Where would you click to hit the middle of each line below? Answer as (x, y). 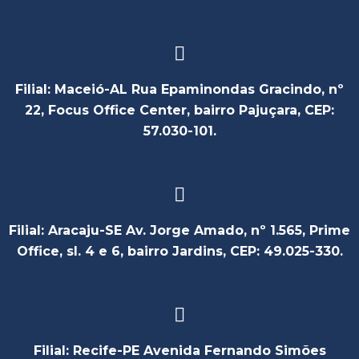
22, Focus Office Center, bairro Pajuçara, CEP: (179, 110)
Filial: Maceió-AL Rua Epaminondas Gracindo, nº (179, 89)
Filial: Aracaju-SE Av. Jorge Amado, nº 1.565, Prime (179, 230)
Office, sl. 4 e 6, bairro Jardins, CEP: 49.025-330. (179, 251)
